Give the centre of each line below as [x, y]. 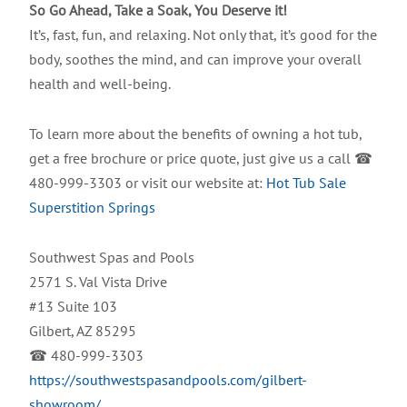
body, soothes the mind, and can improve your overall [195, 59]
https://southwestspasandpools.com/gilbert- [168, 380]
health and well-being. [100, 84]
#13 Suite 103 [73, 306]
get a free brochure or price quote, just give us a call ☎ [201, 158]
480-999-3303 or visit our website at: [148, 183]
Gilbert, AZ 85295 [83, 331]
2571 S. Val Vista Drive [98, 282]
